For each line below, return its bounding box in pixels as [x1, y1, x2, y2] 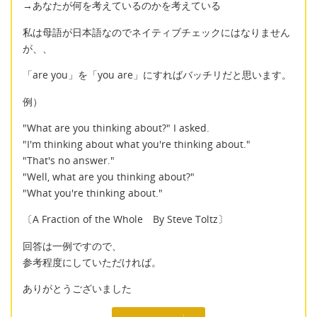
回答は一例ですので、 [23, 238, 122, 253]
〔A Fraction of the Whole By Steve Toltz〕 [23, 212, 228, 226]
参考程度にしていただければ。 [23, 255, 161, 269]
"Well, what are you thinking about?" [23, 169, 195, 183]
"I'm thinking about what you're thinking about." [23, 137, 250, 151]
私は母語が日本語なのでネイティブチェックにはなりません [23, 25, 290, 39]
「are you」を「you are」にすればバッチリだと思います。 [23, 68, 292, 82]
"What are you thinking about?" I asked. [23, 120, 209, 134]
